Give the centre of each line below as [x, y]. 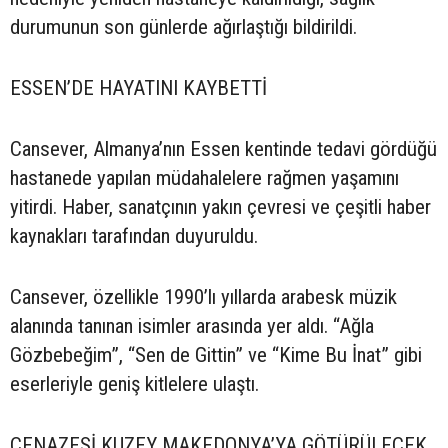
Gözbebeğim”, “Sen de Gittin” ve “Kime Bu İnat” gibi [216, 354]
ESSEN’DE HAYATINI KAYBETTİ [138, 87]
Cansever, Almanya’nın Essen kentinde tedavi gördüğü [223, 148]
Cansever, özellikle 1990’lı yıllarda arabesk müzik [203, 296]
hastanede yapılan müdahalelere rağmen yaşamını [204, 177]
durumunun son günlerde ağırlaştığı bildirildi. [183, 26]
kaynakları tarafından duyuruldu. [134, 235]
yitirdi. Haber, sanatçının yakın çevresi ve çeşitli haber [220, 206]
